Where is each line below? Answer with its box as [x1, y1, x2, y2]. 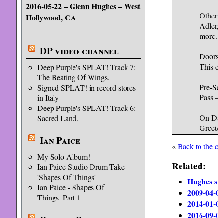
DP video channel [39, 44, 119, 57]
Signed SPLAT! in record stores [37, 82, 136, 92]
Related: [171, 159, 206, 173]
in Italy [37, 92, 59, 103]
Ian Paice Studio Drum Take [37, 162, 125, 172]
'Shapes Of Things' [37, 172, 96, 182]
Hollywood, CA [25, 12, 76, 22]
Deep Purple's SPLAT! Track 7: [37, 62, 136, 72]
